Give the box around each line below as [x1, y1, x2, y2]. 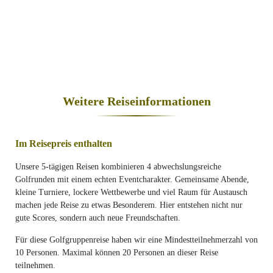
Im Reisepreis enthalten [15, 138, 112, 149]
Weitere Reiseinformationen [62, 94, 211, 108]
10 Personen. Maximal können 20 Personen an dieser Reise [15, 247, 218, 257]
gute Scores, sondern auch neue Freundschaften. [15, 213, 180, 222]
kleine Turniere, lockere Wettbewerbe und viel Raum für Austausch [15, 187, 247, 197]
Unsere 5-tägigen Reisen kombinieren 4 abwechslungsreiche [15, 161, 221, 171]
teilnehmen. [15, 260, 55, 270]
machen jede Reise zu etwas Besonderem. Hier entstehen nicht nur [15, 200, 243, 210]
